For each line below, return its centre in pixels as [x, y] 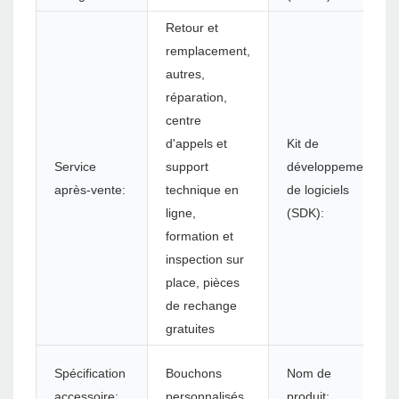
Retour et [192, 28]
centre [183, 121]
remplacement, [208, 51]
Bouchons [194, 374]
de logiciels [318, 190]
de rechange [201, 306]
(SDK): [305, 213]
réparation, [196, 98]
